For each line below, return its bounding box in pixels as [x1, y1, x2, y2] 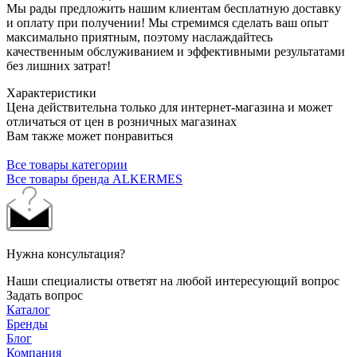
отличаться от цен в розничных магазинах [6, 114, 237, 128]
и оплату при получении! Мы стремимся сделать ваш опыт [6, 15, 328, 29]
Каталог [6, 302, 50, 316]
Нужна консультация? [6, 246, 125, 261]
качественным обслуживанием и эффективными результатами [6, 44, 345, 58]
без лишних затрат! [6, 58, 111, 73]
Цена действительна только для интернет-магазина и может [6, 100, 332, 114]
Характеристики [6, 85, 96, 100]
